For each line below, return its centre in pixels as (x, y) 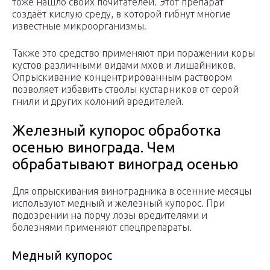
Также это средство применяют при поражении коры (133, 53)
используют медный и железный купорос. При (118, 203)
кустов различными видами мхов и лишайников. (124, 65)
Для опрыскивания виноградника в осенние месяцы (132, 191)
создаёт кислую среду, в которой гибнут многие (121, 14)
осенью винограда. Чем (94, 148)
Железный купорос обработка (117, 131)
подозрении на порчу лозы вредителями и (110, 215)
